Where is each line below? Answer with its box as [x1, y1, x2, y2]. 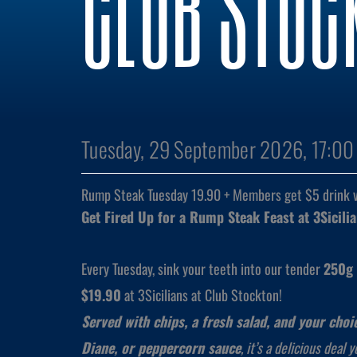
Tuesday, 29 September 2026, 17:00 [81, 133, 355, 165]
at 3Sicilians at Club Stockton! [121, 284, 282, 305]
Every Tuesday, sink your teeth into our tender [81, 257, 324, 279]
